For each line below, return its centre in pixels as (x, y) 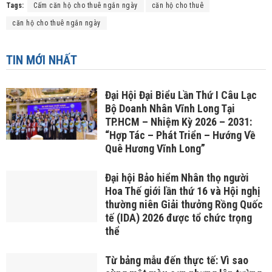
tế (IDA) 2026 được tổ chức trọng (178, 218)
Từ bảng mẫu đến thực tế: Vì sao (176, 260)
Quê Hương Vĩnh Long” (155, 149)
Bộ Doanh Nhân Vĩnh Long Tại (170, 109)
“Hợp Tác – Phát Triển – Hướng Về (180, 135)
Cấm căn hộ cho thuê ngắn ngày (86, 6)
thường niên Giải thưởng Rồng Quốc (184, 205)
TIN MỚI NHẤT (42, 60)
